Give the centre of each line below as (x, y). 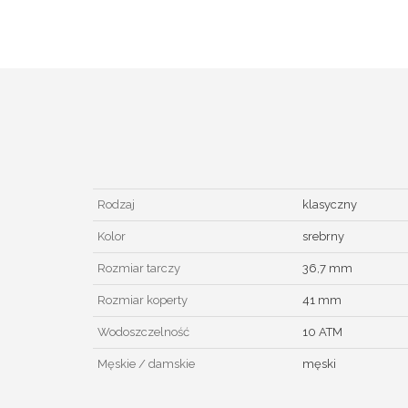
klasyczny (330, 204)
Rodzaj (116, 204)
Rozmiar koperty (143, 300)
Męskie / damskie (146, 363)
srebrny (323, 236)
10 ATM (322, 331)
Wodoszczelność (143, 331)
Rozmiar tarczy (139, 268)
